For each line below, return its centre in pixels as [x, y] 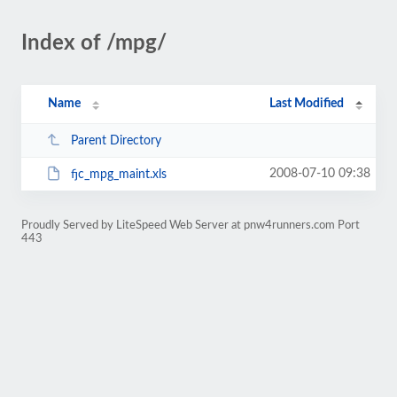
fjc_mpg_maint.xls [118, 174]
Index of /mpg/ [94, 43]
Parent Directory [116, 140]
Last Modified [307, 104]
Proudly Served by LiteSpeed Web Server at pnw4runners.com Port [191, 225]
